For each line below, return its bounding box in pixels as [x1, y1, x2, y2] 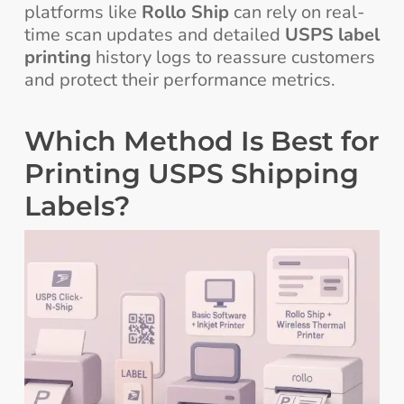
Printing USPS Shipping [23, 157, 359, 191]
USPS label [284, 23, 380, 48]
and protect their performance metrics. [23, 68, 335, 93]
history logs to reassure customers [90, 45, 375, 70]
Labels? [23, 189, 130, 224]
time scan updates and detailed [23, 23, 285, 48]
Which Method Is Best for [23, 124, 380, 159]
